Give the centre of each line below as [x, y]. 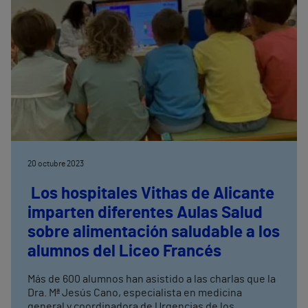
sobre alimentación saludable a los [154, 233]
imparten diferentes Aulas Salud [145, 213]
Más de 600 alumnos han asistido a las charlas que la [152, 279]
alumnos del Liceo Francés [124, 252]
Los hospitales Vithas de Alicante [151, 194]
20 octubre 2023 [56, 164]
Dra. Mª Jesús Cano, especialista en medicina [135, 293]
